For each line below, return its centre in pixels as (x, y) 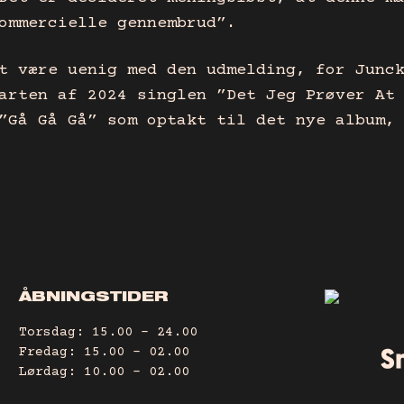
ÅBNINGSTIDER (93, 298)
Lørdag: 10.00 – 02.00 (104, 372)
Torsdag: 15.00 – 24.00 (108, 332)
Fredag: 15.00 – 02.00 (104, 352)
